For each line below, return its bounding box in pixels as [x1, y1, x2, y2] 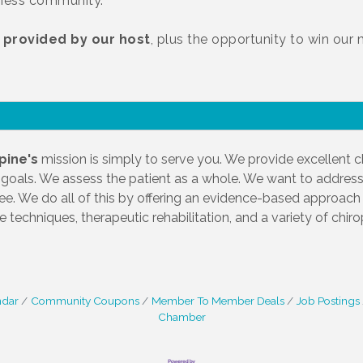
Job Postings [296, 294, 360, 307]
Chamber [157, 310, 206, 323]
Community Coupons [30, 294, 139, 307]
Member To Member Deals [151, 294, 284, 307]
